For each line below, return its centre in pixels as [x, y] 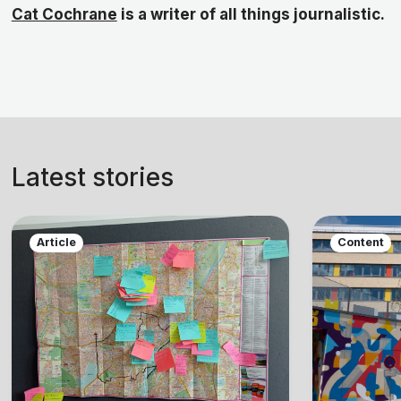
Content [361, 243]
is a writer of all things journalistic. [251, 15]
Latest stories [92, 178]
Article [57, 243]
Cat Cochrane [64, 15]
